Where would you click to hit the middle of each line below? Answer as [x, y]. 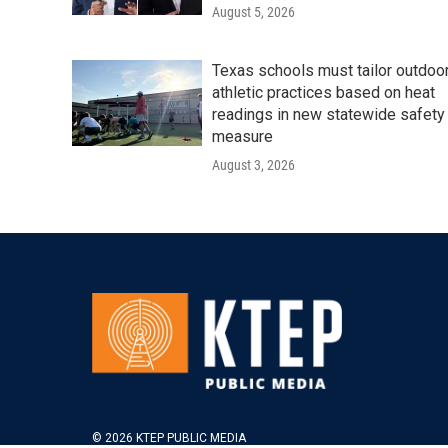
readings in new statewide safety [328, 114]
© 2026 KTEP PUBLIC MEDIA [169, 438]
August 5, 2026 [253, 12]
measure [242, 136]
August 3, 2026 [253, 165]
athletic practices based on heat [323, 92]
